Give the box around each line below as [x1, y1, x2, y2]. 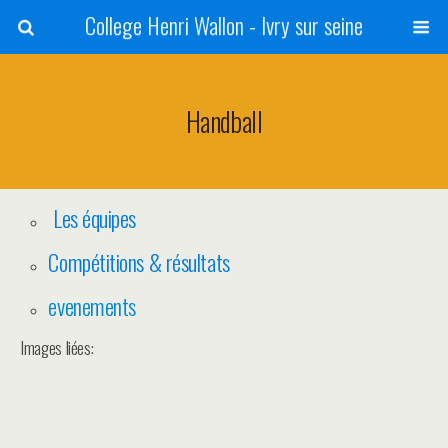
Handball [185, 101, 263, 141]
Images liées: [20, 334, 94, 360]
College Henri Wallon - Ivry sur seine [85, 8, 363, 42]
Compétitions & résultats [48, 245, 230, 279]
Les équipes [48, 201, 137, 235]
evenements [48, 289, 136, 323]
